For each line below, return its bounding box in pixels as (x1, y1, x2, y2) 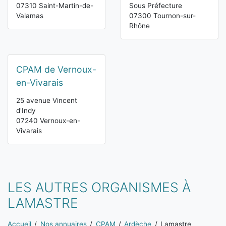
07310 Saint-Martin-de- (16, 2, 93, 10)
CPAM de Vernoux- (16, 64, 96, 75)
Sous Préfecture (129, 2, 182, 10)
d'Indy (16, 106, 36, 115)
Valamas (16, 12, 43, 20)
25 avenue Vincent (16, 96, 77, 105)
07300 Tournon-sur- (129, 12, 196, 20)
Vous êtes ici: (7, 215, 55, 225)
